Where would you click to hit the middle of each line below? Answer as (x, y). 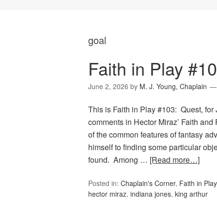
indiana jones (151, 194)
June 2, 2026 (108, 86)
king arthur (191, 194)
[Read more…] (175, 160)
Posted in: (104, 183)
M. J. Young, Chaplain (173, 86)
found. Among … (119, 160)
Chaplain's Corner (148, 183)
